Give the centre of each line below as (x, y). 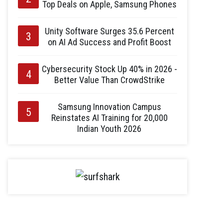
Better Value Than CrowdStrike (109, 80)
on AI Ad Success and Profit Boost (109, 42)
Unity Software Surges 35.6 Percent (109, 31)
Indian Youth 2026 (109, 128)
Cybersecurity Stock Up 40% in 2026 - (109, 69)
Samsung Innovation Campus (109, 107)
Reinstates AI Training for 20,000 (109, 117)
